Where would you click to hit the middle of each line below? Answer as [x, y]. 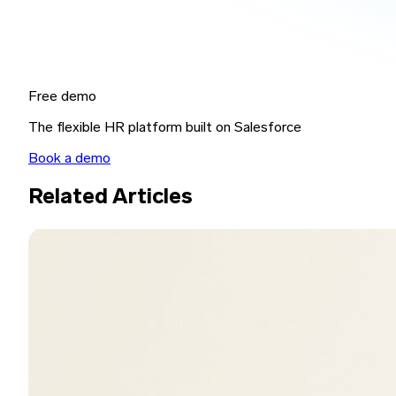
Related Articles [110, 198]
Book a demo [69, 160]
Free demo [62, 98]
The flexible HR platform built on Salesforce [165, 129]
